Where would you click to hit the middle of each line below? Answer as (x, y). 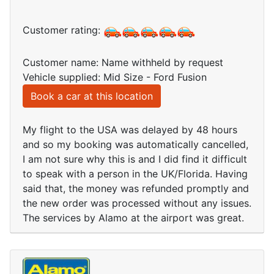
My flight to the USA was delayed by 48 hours (130, 130)
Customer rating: (63, 30)
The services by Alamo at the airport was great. (133, 218)
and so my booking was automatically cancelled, (135, 145)
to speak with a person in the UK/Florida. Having (135, 174)
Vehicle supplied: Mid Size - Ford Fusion (115, 77)
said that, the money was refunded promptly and (136, 189)
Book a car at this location (92, 96)
